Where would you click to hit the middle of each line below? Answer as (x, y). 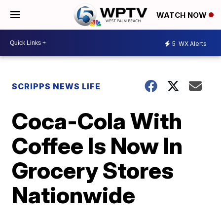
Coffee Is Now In (97, 146)
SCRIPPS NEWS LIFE (56, 86)
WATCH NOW (183, 15)
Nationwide (74, 195)
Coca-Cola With (97, 121)
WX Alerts (192, 43)
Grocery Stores (93, 170)
